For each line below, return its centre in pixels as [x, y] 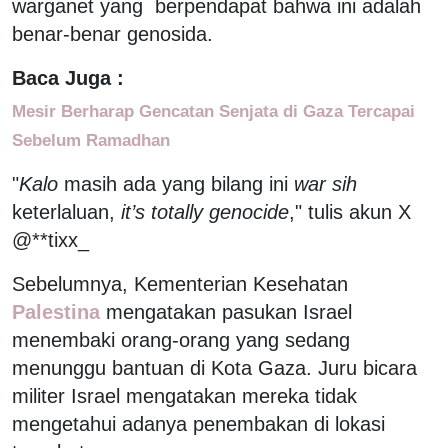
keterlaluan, [66, 211]
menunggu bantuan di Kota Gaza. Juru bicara [214, 367]
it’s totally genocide [205, 211]
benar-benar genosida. [112, 33]
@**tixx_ [50, 239]
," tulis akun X [350, 211]
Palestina [59, 311]
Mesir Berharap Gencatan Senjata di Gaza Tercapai [213, 110]
